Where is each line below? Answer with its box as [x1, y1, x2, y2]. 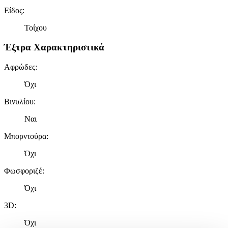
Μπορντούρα [4, 132, 46, 141]
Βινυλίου [4, 97, 34, 106]
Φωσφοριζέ [4, 166, 42, 176]
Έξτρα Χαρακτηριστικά [4, 42, 104, 53]
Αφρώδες [4, 63, 35, 72]
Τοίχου [24, 23, 47, 32]
